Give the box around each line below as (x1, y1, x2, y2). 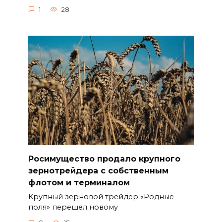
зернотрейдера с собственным (28, 166, 168, 175)
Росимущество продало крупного (28, 154, 180, 164)
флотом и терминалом (28, 177, 130, 187)
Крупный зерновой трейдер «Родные (28, 192, 174, 201)
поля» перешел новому (28, 202, 118, 212)
